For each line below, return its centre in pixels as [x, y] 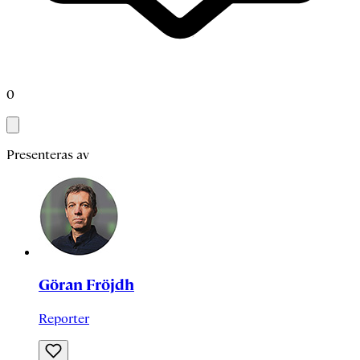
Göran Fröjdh [86, 285]
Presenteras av [48, 154]
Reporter [64, 319]
